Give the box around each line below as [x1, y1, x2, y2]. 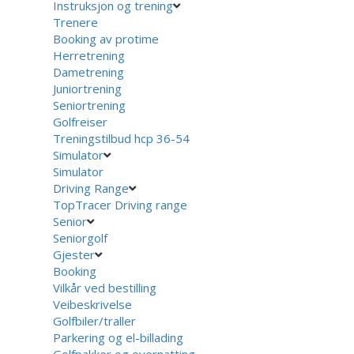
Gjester [53, 246, 96, 262]
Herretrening [53, 47, 126, 63]
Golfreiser [53, 113, 108, 130]
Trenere [53, 13, 99, 30]
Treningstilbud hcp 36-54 [53, 130, 190, 146]
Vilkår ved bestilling [53, 279, 157, 296]
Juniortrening [53, 80, 122, 96]
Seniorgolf [53, 229, 108, 246]
